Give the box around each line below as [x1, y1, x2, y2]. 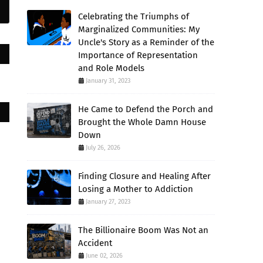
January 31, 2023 [86, 77, 130, 85]
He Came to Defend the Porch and [78, 104, 213, 114]
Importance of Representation [78, 50, 198, 60]
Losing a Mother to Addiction [78, 184, 193, 194]
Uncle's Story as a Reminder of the [78, 37, 214, 48]
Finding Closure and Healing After [78, 171, 211, 181]
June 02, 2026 [86, 252, 123, 259]
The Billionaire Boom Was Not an [78, 225, 208, 235]
